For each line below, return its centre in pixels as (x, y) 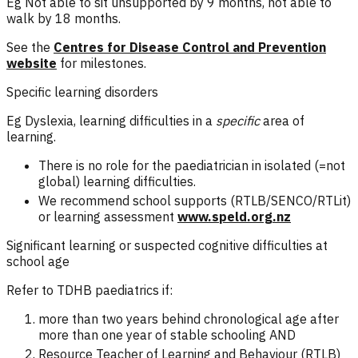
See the (30, 47)
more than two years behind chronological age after (189, 318)
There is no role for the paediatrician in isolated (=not (192, 165)
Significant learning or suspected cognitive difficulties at (167, 245)
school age (38, 261)
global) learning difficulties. (117, 181)
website (32, 63)
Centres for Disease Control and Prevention (190, 47)
